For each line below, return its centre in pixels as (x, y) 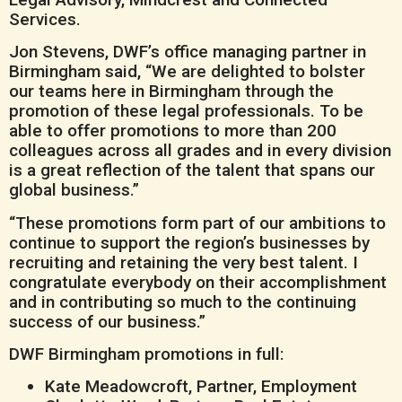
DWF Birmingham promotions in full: (146, 354)
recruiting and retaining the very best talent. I (184, 262)
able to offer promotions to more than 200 (173, 131)
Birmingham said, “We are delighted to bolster (187, 72)
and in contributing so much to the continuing (183, 301)
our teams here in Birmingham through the (171, 92)
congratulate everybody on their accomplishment (198, 282)
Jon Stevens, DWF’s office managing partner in (188, 52)
